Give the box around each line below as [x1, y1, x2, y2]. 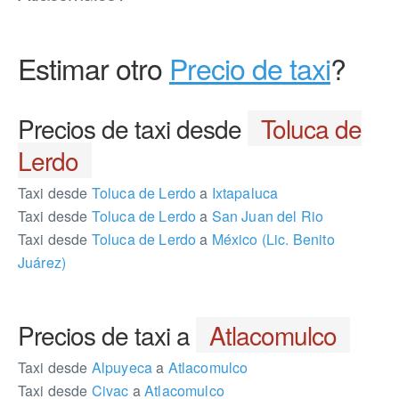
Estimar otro [18, 47, 169, 88]
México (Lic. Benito [208, 229, 335, 249]
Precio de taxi [169, 47, 330, 88]
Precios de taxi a [18, 317, 196, 353]
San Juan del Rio [208, 206, 324, 226]
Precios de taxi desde [18, 110, 248, 146]
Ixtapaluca [208, 183, 279, 203]
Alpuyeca [87, 357, 157, 378]
